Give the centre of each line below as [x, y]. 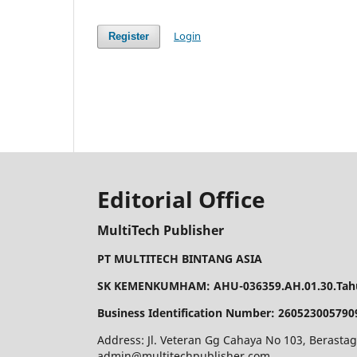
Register [129, 37]
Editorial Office [181, 199]
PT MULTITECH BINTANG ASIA [180, 259]
